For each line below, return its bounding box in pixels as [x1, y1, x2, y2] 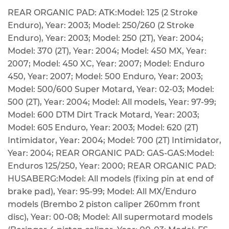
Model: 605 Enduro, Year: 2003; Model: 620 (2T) [8, 123, 198, 133]
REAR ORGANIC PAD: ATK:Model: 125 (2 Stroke [8, 8, 198, 18]
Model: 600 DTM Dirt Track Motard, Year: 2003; [8, 110, 199, 120]
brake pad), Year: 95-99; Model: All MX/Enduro [8, 187, 196, 197]
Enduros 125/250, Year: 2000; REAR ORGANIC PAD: [8, 161, 216, 171]
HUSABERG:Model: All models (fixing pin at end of [8, 174, 214, 184]
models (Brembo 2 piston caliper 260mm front [8, 199, 200, 210]
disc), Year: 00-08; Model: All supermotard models [8, 212, 213, 222]
